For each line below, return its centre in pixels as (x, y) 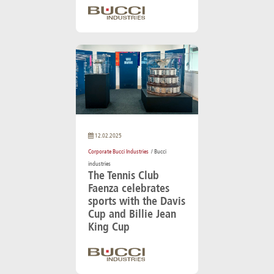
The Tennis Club (124, 175)
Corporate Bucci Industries (118, 151)
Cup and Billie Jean (132, 214)
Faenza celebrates (129, 188)
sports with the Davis (137, 201)
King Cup (109, 227)
